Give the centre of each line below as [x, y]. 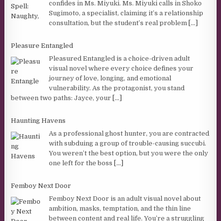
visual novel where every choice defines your [121, 68]
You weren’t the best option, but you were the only [129, 153]
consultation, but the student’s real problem [119, 23]
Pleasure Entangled [42, 46]
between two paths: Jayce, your [62, 98]
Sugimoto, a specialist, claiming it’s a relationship [126, 13]
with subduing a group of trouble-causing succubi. [128, 143]
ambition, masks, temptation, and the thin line [120, 208]
